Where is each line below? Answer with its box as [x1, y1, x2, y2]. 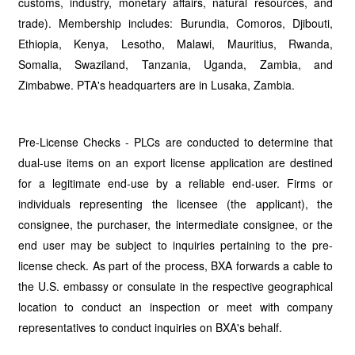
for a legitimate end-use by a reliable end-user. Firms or [17, 175, 334, 191]
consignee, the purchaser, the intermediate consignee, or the [17, 216, 334, 232]
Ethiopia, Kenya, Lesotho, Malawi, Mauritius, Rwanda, [17, 36, 334, 52]
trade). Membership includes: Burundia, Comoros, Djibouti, [17, 15, 334, 31]
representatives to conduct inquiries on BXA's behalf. [17, 319, 282, 335]
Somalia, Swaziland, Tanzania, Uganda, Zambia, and [17, 56, 334, 72]
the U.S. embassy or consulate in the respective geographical [17, 278, 334, 294]
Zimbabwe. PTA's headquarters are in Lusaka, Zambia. [17, 77, 295, 93]
